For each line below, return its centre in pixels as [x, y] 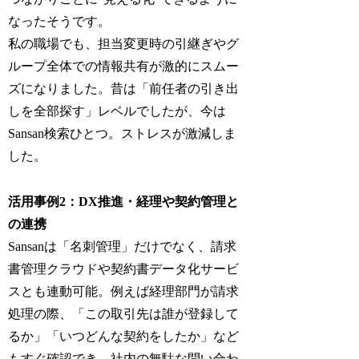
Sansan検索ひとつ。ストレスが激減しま [123, 133]
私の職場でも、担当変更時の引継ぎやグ [124, 43]
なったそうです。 [60, 21]
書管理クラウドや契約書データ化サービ [124, 268]
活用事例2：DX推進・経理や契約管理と [124, 201]
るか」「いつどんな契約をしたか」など [124, 336]
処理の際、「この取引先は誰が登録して [124, 313]
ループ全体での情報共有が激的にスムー [124, 66]
